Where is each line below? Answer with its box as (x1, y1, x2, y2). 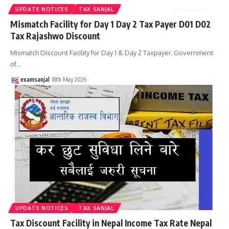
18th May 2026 (52, 75, 86, 83)
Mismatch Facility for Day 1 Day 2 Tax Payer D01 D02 (10, 18, 211, 30)
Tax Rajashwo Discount (10, 30, 100, 41)
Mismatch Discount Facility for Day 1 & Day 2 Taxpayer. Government (10, 48, 213, 57)
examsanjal (20, 75, 50, 83)
